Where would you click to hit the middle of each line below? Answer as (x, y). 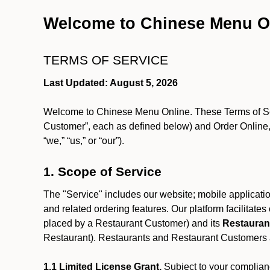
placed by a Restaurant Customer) (116, 223)
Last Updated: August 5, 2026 (111, 83)
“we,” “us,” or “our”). (86, 141)
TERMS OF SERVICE (108, 60)
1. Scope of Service (102, 172)
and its (207, 223)
